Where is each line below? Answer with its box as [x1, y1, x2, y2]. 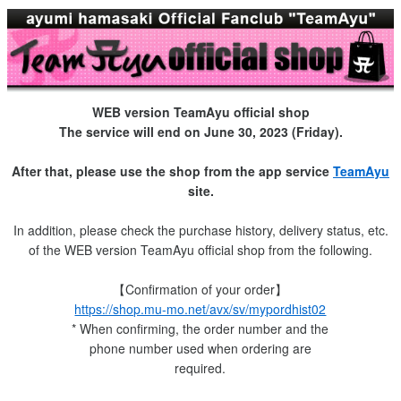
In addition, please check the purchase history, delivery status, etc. [13, 220, 388, 239]
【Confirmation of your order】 [113, 279, 288, 298]
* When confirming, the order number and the [72, 319, 329, 337]
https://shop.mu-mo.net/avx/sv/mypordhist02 [74, 299, 327, 318]
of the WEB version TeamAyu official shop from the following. [29, 240, 372, 259]
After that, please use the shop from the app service [12, 161, 333, 180]
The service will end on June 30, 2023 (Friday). [58, 122, 343, 141]
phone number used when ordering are [89, 338, 311, 357]
